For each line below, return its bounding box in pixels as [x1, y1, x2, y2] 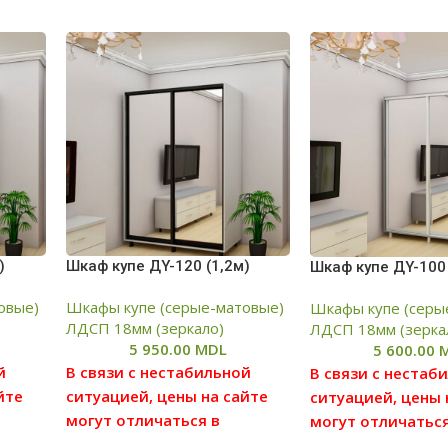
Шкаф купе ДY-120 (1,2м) [65, 257, 250, 276]
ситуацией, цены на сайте [65, 386, 268, 407]
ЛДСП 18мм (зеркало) [65, 318, 224, 339]
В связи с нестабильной [65, 362, 251, 383]
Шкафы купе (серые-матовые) [65, 297, 284, 318]
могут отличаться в [65, 410, 220, 431]
